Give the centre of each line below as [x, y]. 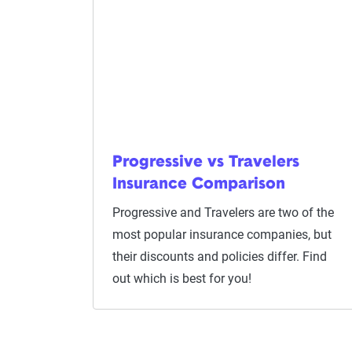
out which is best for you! [182, 279]
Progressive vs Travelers [206, 163]
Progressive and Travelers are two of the [223, 213]
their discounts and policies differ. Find [220, 257]
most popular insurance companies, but [222, 235]
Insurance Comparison [199, 185]
